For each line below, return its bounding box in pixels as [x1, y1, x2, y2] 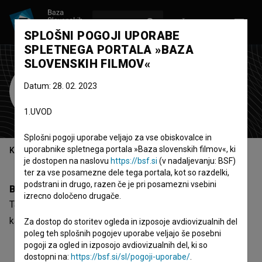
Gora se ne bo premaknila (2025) [108, 215, 241, 226]
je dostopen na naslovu [24, 156, 111, 166]
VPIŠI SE [169, 18, 199, 26]
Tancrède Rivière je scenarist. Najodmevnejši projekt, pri [9, 199, 236, 210]
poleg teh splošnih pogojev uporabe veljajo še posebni [24, 229, 221, 238]
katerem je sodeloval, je [9, 215, 108, 226]
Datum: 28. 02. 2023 [24, 81, 97, 91]
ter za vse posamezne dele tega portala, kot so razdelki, [24, 168, 229, 177]
